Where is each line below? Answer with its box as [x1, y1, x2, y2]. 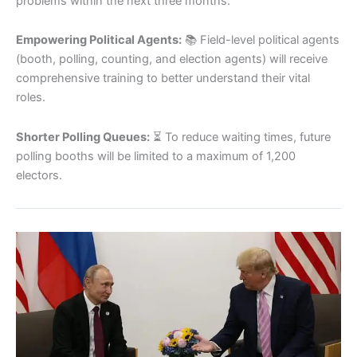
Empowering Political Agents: [16, 33, 182, 48]
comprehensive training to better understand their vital [16, 71, 310, 86]
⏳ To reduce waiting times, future [150, 129, 331, 144]
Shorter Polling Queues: [16, 129, 150, 144]
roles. [16, 90, 45, 105]
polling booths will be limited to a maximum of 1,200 [16, 148, 296, 163]
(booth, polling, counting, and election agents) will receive [16, 52, 328, 67]
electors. [16, 167, 62, 182]
